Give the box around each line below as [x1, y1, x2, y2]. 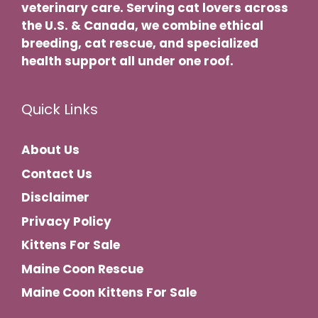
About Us [21, 141, 79, 159]
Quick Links [21, 99, 98, 120]
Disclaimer [21, 189, 89, 207]
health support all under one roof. [21, 53, 234, 70]
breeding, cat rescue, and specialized [21, 35, 258, 53]
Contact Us [21, 165, 92, 182]
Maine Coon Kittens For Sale [21, 284, 197, 302]
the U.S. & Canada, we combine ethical [21, 17, 263, 35]
